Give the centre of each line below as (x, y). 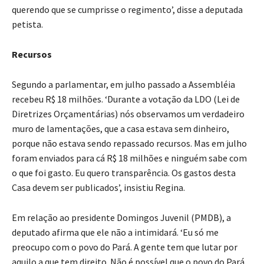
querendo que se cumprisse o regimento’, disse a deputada (127, 9)
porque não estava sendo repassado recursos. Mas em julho (129, 143)
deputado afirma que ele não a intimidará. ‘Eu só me (115, 232)
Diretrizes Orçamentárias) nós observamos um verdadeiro (128, 113)
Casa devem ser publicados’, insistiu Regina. (98, 187)
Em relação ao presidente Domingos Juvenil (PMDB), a (121, 217)
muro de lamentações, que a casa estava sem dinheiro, (121, 128)
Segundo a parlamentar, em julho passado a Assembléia (123, 84)
